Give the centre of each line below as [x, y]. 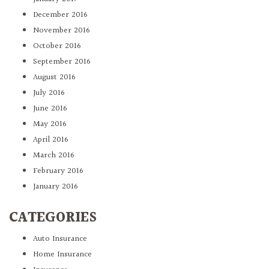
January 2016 [56, 187]
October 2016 [57, 47]
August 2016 [54, 78]
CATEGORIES [53, 218]
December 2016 [60, 15]
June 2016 [50, 109]
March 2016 [54, 156]
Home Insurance [62, 255]
